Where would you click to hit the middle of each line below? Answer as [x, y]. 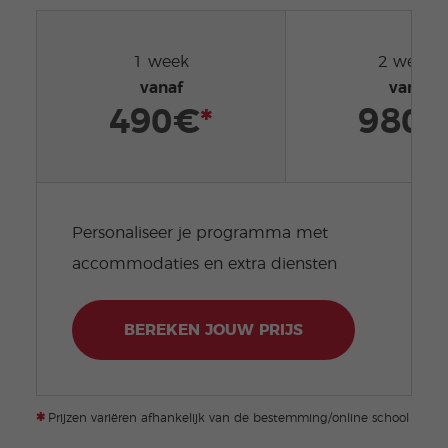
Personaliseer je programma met [199, 233]
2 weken [410, 62]
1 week [161, 62]
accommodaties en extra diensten [204, 264]
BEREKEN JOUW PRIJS [213, 330]
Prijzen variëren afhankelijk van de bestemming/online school [226, 418]
